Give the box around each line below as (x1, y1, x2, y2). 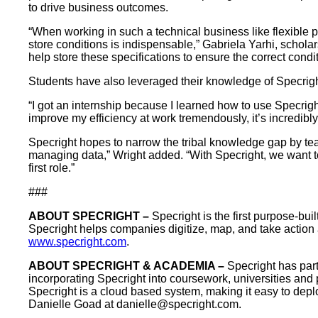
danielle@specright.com (116, 298, 238, 311)
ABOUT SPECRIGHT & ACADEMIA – (28, 260, 227, 273)
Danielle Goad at (28, 298, 116, 311)
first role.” (28, 162, 75, 175)
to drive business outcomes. (28, 1, 168, 14)
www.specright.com (28, 236, 126, 248)
